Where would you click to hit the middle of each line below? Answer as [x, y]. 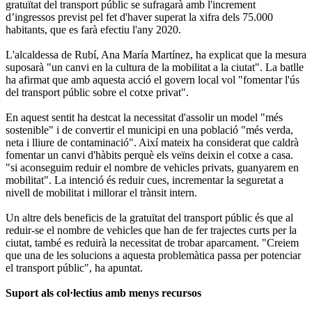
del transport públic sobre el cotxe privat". [97, 92]
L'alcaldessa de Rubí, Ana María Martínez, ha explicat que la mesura [156, 54]
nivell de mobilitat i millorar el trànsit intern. [103, 192]
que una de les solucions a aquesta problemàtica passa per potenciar [153, 255]
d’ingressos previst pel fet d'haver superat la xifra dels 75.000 [139, 17]
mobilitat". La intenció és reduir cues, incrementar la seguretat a [145, 180]
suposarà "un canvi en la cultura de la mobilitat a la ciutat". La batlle [155, 67]
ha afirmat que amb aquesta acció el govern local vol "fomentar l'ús [153, 79]
